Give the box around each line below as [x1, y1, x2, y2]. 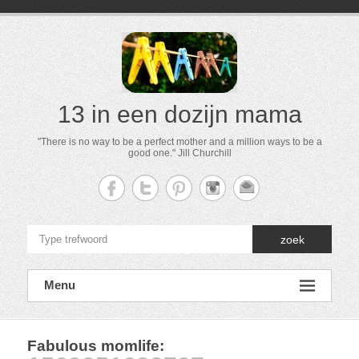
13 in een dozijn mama [57, 101, 302, 127]
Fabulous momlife [27, 337, 159, 354]
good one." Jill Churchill [127, 147, 232, 159]
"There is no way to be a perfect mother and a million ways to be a [37, 136, 322, 147]
